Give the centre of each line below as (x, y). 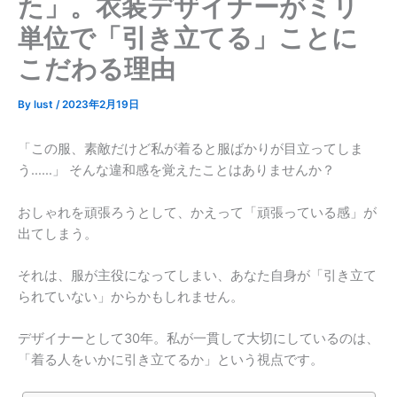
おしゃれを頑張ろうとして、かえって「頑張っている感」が (197, 212)
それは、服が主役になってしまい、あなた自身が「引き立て (197, 276)
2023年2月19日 (101, 105)
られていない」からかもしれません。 (131, 297)
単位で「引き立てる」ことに (188, 38)
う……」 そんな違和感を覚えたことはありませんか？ (176, 171)
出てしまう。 (58, 234)
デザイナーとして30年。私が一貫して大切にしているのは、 (198, 339)
